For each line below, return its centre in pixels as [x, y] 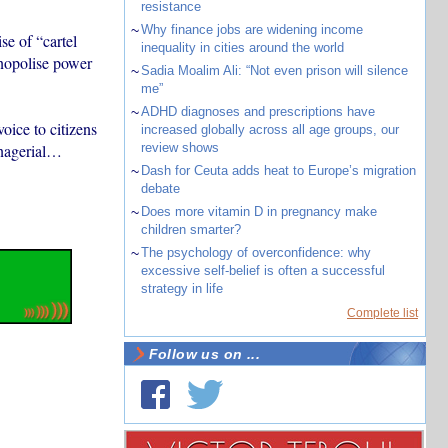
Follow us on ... [204, 354]
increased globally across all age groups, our [269, 129]
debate [160, 188]
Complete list [382, 313]
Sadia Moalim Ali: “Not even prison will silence [274, 70]
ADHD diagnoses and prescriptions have [257, 111]
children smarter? [190, 229]
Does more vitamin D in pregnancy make [258, 211]
